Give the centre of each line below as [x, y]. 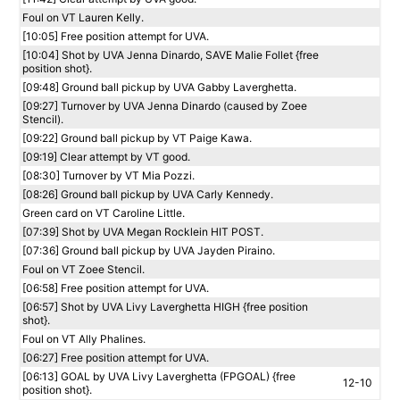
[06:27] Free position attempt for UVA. [116, 358]
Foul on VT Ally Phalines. [84, 339]
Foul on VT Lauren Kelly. [83, 17]
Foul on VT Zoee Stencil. [83, 269]
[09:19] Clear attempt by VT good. [106, 157]
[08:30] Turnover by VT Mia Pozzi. [108, 175]
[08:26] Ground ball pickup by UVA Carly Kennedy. [148, 194]
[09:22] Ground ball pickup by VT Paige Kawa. [137, 138]
